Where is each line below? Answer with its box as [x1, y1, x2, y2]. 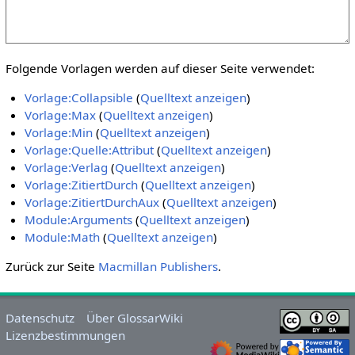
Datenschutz [5, 309, 74, 326]
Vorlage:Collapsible [25, 90, 134, 106]
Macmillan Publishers [97, 258, 218, 275]
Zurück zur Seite [5, 258, 98, 275]
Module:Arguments [25, 212, 133, 228]
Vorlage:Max [25, 107, 97, 124]
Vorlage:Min [25, 124, 94, 141]
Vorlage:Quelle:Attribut [25, 142, 155, 158]
